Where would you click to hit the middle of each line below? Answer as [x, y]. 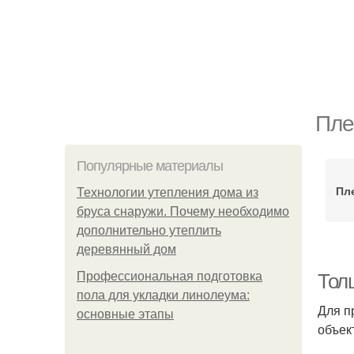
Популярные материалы [150, 166]
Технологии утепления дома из [168, 192]
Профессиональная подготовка [169, 276]
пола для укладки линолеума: [163, 295]
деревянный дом [126, 249]
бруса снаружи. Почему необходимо [183, 211]
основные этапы [125, 314]
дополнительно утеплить [149, 230]
